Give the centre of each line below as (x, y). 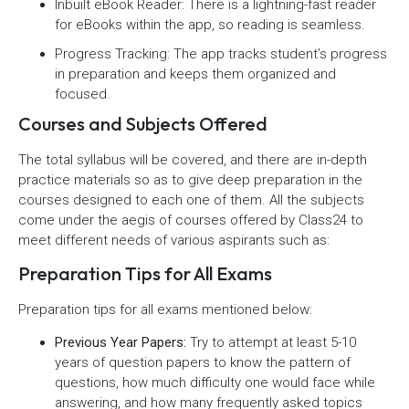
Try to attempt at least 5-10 (271, 343)
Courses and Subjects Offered (143, 123)
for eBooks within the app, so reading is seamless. (210, 24)
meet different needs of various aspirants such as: (174, 240)
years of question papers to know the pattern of (203, 363)
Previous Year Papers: (121, 343)
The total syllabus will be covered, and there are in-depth (193, 159)
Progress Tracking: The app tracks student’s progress (221, 53)
